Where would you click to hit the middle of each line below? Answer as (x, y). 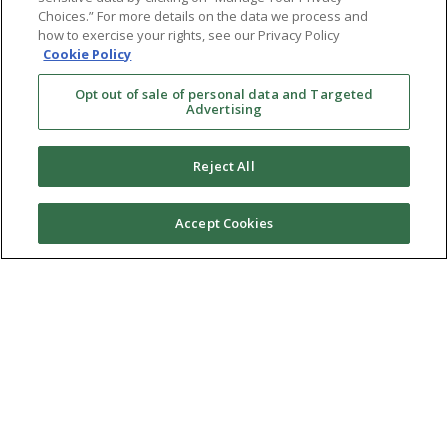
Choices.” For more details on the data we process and (203, 16)
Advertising (224, 109)
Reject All (224, 166)
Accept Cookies (224, 223)
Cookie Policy (87, 54)
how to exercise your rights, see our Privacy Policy (189, 35)
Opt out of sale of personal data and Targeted (224, 94)
